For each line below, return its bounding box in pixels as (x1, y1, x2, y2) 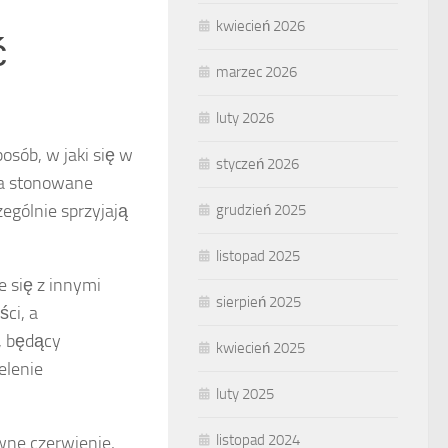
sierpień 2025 (216, 293, 301, 311)
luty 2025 (216, 385, 274, 403)
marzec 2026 (216, 63, 297, 81)
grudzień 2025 (216, 201, 306, 219)
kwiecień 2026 (216, 17, 305, 35)
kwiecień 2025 (216, 339, 305, 357)
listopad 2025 (216, 247, 300, 265)
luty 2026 (216, 109, 274, 127)
